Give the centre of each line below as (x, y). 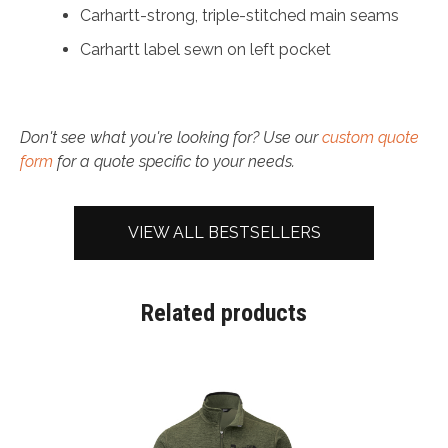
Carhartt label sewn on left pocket (205, 50)
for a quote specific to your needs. (174, 162)
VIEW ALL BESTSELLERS (224, 233)
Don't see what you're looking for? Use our (171, 138)
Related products (224, 313)
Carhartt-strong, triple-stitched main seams (239, 16)
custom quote (370, 138)
